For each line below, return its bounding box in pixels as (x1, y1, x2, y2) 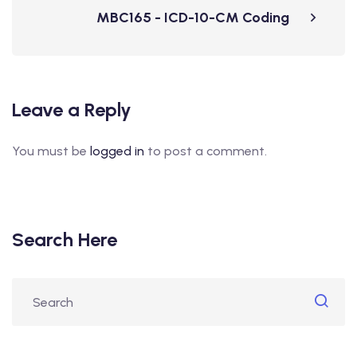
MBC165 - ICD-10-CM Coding (96, 9, 289, 26)
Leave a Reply (12, 98, 131, 121)
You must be (12, 143, 90, 159)
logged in (90, 143, 144, 159)
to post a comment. (144, 143, 267, 159)
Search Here (12, 228, 117, 251)
